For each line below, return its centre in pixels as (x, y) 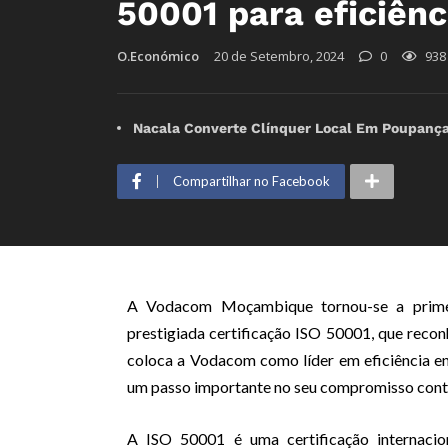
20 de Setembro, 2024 (279, 56)
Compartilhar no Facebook (251, 181)
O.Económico (158, 56)
